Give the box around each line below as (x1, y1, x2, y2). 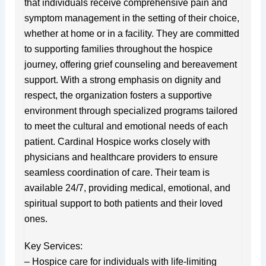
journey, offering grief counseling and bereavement (24, 59, 237, 69)
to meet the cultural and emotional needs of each (24, 121, 228, 131)
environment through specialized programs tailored (24, 105, 237, 116)
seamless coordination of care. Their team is (24, 167, 210, 178)
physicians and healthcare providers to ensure (24, 151, 218, 162)
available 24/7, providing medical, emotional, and (24, 182, 230, 193)
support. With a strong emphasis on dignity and (24, 74, 221, 85)
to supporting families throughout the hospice (24, 43, 213, 54)
